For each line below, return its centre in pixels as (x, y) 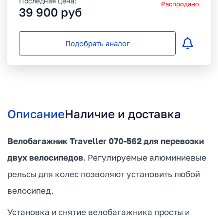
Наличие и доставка (123, 114)
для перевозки (174, 141)
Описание (36, 114)
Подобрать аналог (97, 44)
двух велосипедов (45, 158)
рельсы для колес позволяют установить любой (104, 174)
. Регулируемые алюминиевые (145, 158)
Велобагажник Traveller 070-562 (74, 141)
